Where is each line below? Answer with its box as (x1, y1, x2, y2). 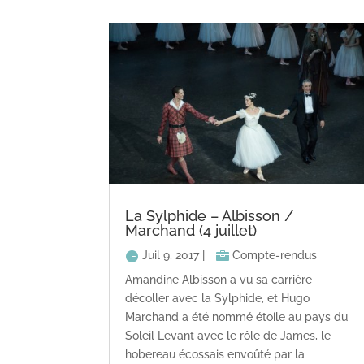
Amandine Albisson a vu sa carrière (125, 273, 313, 287)
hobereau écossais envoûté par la (125, 348, 305, 362)
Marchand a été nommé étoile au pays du (125, 310, 349, 324)
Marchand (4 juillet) (125, 222, 258, 240)
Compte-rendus (232, 249, 318, 262)
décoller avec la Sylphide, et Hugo (125, 292, 310, 305)
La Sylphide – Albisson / (125, 207, 294, 225)
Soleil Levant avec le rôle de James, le (125, 329, 331, 343)
